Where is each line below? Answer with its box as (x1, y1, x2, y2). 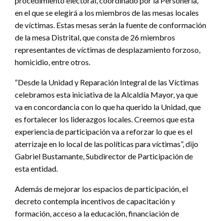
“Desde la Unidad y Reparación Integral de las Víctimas (15, 77, 199, 87)
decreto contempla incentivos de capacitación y (15, 196, 175, 206)
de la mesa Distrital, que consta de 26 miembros (15, 32, 175, 42)
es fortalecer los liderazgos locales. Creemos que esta (15, 114, 194, 124)
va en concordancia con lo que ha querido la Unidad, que (15, 102, 201, 111)
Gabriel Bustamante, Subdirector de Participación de (15, 151, 193, 161)
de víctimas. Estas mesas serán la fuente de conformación (15, 20, 206, 30)
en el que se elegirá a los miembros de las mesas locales (15, 7, 199, 17)
